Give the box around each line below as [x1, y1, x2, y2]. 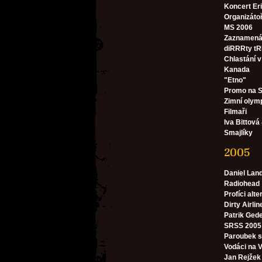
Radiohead [224, 180, 260, 188]
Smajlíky [224, 129, 253, 137]
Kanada [224, 65, 250, 74]
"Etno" [224, 76, 246, 84]
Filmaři [224, 108, 247, 116]
